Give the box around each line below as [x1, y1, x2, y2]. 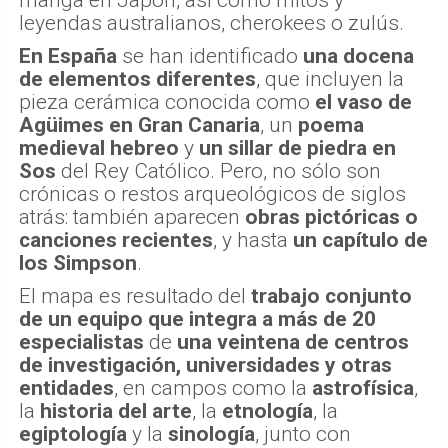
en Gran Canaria [109, 113, 260, 138]
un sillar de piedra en [199, 136, 396, 161]
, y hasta [213, 228, 293, 253]
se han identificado [117, 44, 303, 69]
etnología [222, 399, 313, 424]
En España [19, 44, 117, 69]
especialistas [19, 330, 144, 355]
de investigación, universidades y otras [19, 353, 392, 378]
